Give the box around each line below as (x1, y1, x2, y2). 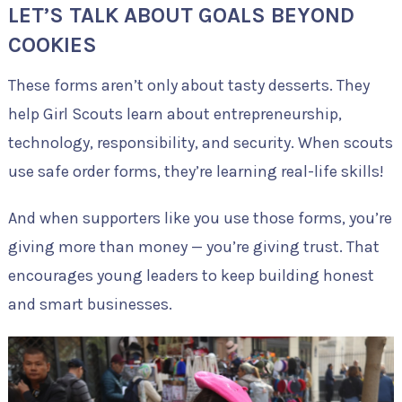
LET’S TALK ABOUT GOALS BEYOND (7, 3, 354, 29)
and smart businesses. (7, 294, 172, 315)
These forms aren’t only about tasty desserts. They (7, 75, 370, 96)
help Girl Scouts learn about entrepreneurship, (7, 104, 342, 125)
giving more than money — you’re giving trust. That (7, 237, 380, 258)
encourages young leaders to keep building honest (7, 266, 374, 286)
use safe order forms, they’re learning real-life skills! (7, 162, 384, 182)
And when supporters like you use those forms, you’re (7, 208, 392, 229)
